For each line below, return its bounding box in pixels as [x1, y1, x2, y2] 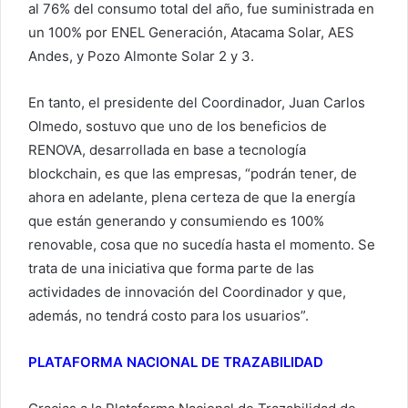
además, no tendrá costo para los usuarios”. [28, 307, 309, 325]
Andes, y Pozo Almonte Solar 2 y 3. [28, 47, 254, 66]
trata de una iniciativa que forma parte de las [28, 260, 314, 278]
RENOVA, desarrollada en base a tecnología [28, 141, 306, 159]
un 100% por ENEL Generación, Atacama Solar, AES [28, 24, 354, 42]
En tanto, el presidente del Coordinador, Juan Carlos [28, 94, 365, 112]
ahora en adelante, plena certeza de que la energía [28, 189, 355, 207]
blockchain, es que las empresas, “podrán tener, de [28, 165, 357, 183]
